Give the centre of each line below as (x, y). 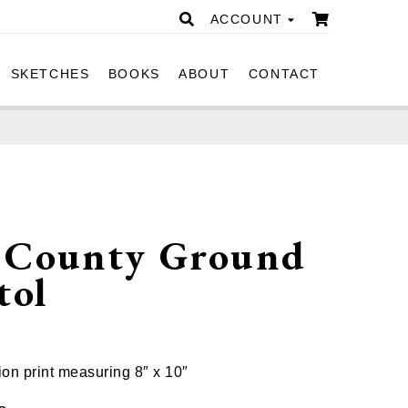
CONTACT (284, 73)
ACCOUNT (249, 19)
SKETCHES (50, 73)
